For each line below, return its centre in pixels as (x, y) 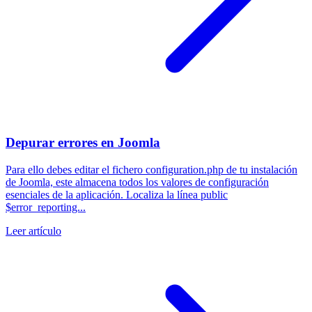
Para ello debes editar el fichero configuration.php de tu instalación (151, 170)
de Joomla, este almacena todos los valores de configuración (137, 182)
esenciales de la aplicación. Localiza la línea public (117, 195)
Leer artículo (33, 231)
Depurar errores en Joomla (83, 143)
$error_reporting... (46, 208)
